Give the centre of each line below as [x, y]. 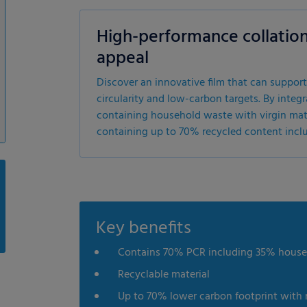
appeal [123, 59]
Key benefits [144, 229]
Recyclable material [164, 275]
